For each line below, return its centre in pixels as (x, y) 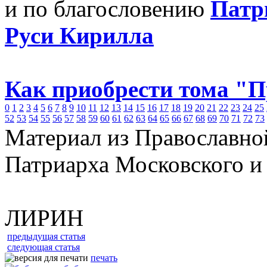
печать (104, 258)
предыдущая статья (46, 236)
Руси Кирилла (79, 35)
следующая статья (44, 247)
